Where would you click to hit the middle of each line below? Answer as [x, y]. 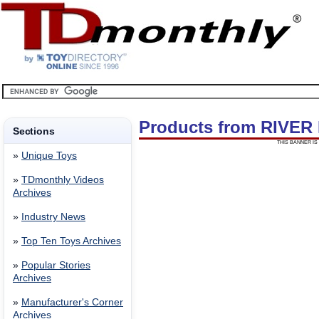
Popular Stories [56, 265]
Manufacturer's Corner [72, 302]
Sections [34, 131]
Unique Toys [49, 156]
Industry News [53, 217]
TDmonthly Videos [63, 180]
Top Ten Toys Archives [71, 241]
